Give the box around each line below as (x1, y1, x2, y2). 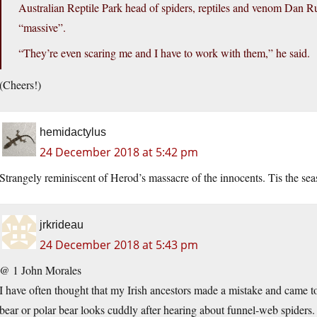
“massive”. (18, 20, 66, 35)
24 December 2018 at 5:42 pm (40, 144, 198, 161)
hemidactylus (40, 126, 106, 139)
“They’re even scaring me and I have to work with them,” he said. (18, 45, 310, 61)
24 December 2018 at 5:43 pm (40, 237, 198, 253)
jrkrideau (40, 219, 83, 231)
